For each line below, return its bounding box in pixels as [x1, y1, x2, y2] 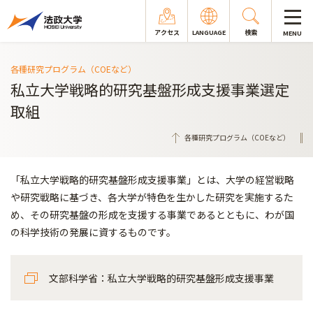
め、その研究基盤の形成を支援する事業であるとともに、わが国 [10, 208, 294, 221]
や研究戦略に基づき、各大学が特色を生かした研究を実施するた [10, 190, 293, 204]
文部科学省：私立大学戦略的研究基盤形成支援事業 [49, 271, 274, 285]
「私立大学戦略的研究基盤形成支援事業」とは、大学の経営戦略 [10, 173, 294, 187]
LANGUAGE [191, 28, 226, 37]
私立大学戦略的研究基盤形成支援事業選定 [10, 79, 289, 100]
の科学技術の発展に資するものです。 [10, 225, 176, 239]
